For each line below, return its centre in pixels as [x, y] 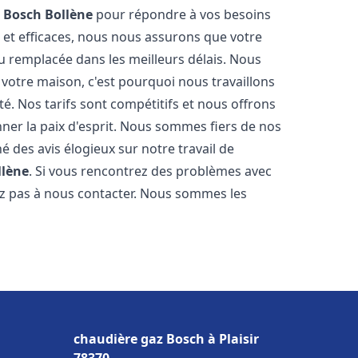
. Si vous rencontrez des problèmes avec [151, 171]
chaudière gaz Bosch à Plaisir [166, 339]
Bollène [69, 14]
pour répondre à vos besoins [182, 14]
